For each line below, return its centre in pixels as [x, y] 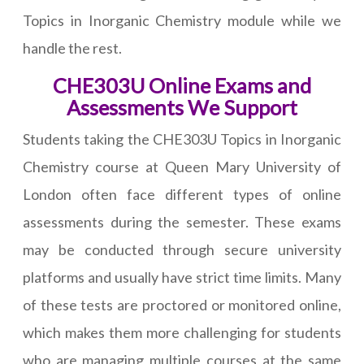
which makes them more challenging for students [182, 333]
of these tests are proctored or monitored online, [182, 305]
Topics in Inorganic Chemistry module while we [182, 21]
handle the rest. [72, 48]
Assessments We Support [182, 108]
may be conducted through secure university [182, 250]
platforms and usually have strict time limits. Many [182, 277]
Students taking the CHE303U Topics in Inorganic [182, 139]
